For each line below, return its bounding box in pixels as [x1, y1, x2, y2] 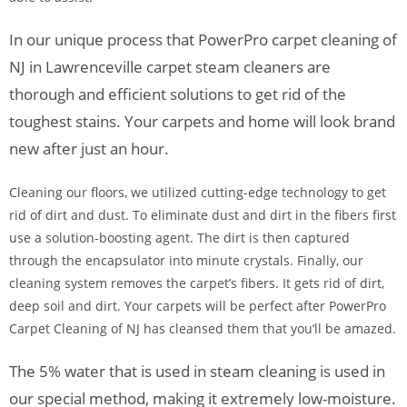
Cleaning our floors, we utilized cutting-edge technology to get [9, 184, 386, 201]
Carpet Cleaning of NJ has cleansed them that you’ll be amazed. [9, 320, 396, 337]
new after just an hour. [9, 138, 169, 159]
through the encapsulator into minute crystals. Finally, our [9, 252, 363, 269]
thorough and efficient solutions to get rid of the [9, 84, 346, 104]
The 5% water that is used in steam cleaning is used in [9, 361, 385, 382]
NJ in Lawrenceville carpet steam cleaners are [9, 56, 331, 77]
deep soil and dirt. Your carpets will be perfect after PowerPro [9, 297, 386, 314]
